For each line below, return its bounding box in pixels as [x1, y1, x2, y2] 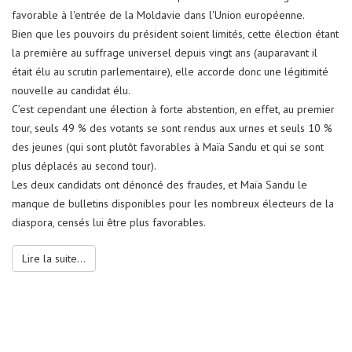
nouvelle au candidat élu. [12, 50, 130, 65]
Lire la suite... [22, 218, 86, 233]
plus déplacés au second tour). [12, 126, 156, 141]
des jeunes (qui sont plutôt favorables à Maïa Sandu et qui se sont [12, 107, 324, 122]
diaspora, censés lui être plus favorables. [12, 182, 206, 197]
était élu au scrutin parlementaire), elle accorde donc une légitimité [12, 31, 328, 46]
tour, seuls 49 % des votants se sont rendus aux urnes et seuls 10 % [12, 88, 332, 103]
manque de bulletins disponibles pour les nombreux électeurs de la [12, 163, 334, 178]
